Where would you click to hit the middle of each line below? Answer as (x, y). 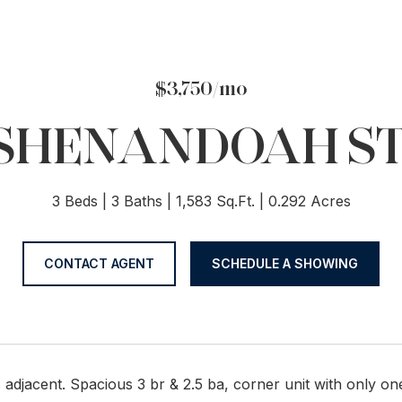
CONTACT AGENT (99, 263)
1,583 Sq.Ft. (215, 201)
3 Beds (74, 201)
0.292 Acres (309, 201)
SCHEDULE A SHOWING (285, 263)
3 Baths (136, 201)
